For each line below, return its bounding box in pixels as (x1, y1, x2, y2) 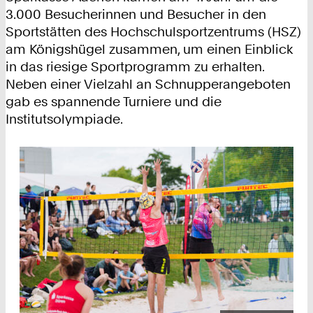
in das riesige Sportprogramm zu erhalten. (6, 59, 264, 75)
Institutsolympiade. (6, 111, 123, 128)
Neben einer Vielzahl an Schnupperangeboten (6, 76, 291, 93)
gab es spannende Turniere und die (6, 94, 221, 110)
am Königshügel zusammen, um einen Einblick (6, 41, 293, 58)
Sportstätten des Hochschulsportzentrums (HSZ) (6, 24, 301, 41)
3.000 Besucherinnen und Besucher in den (6, 6, 266, 23)
